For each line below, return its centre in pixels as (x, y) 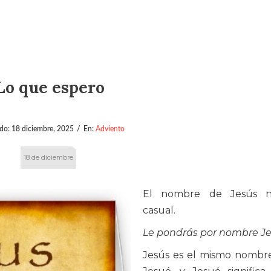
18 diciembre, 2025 (42, 129)
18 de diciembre (49, 157)
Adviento (110, 129)
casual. (159, 210)
